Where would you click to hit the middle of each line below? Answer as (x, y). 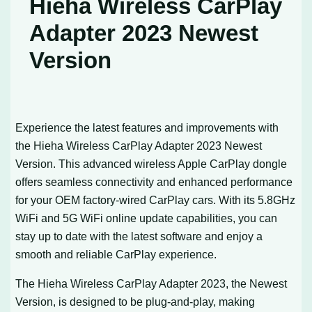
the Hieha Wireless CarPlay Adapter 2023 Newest (139, 145)
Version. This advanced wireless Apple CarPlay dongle (151, 163)
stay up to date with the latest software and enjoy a (139, 236)
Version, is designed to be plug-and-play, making (135, 301)
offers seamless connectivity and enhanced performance (154, 181)
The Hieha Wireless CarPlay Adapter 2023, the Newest (151, 283)
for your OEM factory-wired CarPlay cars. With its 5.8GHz (156, 200)
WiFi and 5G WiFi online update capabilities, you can (147, 218)
